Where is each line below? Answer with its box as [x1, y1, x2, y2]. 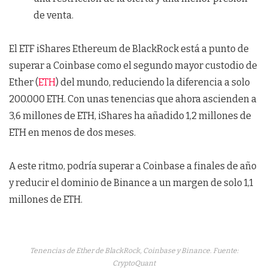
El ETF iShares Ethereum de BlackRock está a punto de [9, 43, 249, 54]
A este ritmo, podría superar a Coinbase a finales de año [9, 160, 257, 172]
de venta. [33, 10, 74, 21]
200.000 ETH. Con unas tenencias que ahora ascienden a [9, 93, 257, 105]
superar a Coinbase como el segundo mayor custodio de [9, 60, 257, 71]
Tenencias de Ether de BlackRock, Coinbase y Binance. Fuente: [29, 246, 239, 255]
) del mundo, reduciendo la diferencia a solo [56, 77, 250, 88]
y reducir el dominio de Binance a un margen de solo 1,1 [9, 177, 253, 188]
